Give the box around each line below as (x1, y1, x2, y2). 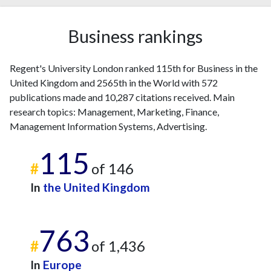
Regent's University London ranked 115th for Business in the (10, 62, 258, 74)
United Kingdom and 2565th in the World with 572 (10, 77, 218, 88)
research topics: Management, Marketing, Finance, (10, 106, 219, 117)
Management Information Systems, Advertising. (10, 120, 207, 132)
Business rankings (68, 26, 203, 47)
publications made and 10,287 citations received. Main (10, 91, 235, 103)
